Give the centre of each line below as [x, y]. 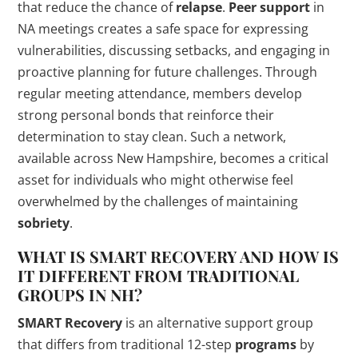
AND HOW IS [288, 257]
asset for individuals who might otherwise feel [156, 180]
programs [266, 345]
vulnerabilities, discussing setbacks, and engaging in [174, 51]
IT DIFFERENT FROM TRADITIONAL [159, 276]
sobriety [44, 223]
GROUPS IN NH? [80, 295]
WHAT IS [54, 257]
